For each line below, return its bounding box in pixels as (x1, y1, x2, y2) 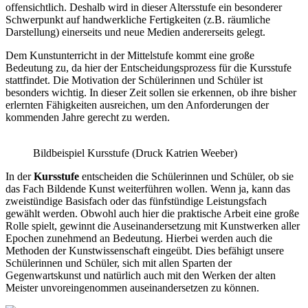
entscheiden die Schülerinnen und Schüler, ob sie (79, 170, 294, 182)
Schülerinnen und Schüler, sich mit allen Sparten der (5, 256, 232, 269)
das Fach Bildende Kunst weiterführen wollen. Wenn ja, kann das (5, 182, 290, 195)
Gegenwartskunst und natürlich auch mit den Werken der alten (5, 269, 276, 281)
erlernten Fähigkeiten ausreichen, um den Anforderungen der (5, 98, 269, 111)
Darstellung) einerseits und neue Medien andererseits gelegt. (5, 25, 265, 38)
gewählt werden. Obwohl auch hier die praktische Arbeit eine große (5, 207, 299, 219)
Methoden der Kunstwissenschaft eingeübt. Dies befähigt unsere (5, 244, 284, 256)
